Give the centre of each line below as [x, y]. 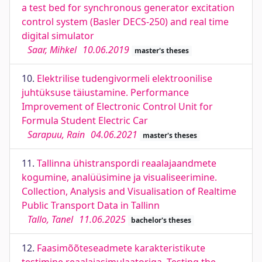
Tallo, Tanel [50, 219]
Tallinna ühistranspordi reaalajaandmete [127, 163]
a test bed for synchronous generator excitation [128, 8]
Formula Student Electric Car [85, 120]
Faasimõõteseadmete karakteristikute [121, 248]
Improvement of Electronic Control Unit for [117, 106]
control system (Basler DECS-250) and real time [125, 22]
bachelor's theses [161, 220]
